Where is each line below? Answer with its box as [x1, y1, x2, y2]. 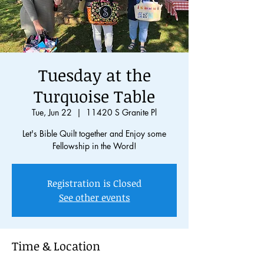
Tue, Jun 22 [32, 107, 72, 118]
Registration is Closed [47, 177, 141, 190]
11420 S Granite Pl [86, 107, 157, 118]
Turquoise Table [34, 85, 155, 107]
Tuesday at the [38, 64, 151, 86]
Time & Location [12, 237, 100, 254]
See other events [58, 191, 130, 204]
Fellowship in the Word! [52, 140, 137, 151]
